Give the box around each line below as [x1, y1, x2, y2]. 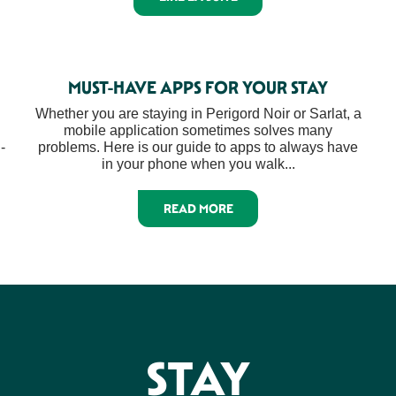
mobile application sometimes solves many [64, 122, 332, 138]
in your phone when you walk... [101, 156, 295, 171]
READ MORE [163, 200, 233, 217]
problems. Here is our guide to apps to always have [38, 139, 358, 155]
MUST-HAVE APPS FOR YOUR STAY [68, 76, 328, 98]
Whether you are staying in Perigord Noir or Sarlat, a [34, 105, 362, 121]
